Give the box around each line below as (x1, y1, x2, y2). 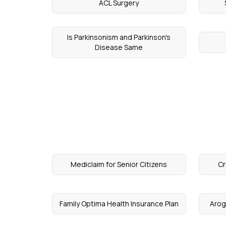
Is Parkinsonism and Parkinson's (67, 32, 171, 42)
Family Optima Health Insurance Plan (59, 199, 179, 208)
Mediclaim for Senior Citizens (71, 159, 167, 169)
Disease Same (95, 42, 143, 52)
